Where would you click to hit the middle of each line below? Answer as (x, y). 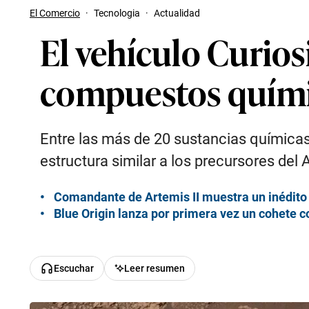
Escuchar (74, 268)
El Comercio (55, 13)
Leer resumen (154, 268)
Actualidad (177, 13)
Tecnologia (117, 13)
